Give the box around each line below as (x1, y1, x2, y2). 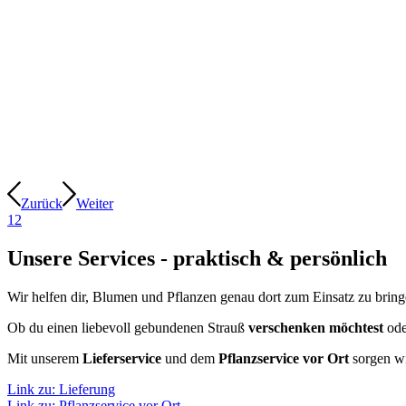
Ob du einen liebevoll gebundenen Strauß (7, 319, 248, 335)
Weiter (76, 196, 113, 212)
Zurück (21, 196, 63, 212)
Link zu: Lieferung (7, 381, 115, 397)
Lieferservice (82, 350, 161, 366)
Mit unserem (7, 350, 82, 366)
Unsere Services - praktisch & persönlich (7, 246, 387, 271)
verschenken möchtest (248, 319, 383, 335)
